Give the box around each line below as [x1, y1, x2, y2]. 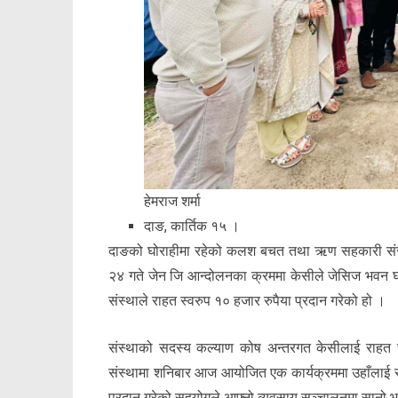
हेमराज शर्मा [144, 192, 201, 210]
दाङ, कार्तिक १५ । [144, 217, 240, 235]
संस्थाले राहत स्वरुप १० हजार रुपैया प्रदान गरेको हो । [108, 291, 386, 309]
